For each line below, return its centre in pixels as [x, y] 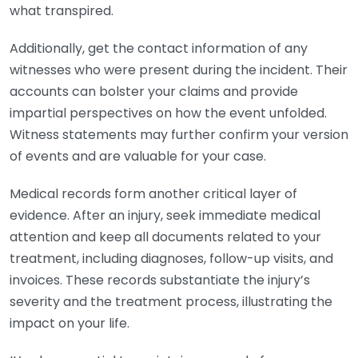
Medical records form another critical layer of [153, 194]
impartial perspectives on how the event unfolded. [168, 113]
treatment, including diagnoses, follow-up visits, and [171, 259]
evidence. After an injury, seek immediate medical [165, 215]
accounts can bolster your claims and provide [154, 91]
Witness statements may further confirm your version [179, 135]
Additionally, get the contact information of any [159, 48]
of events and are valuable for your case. [138, 156]
